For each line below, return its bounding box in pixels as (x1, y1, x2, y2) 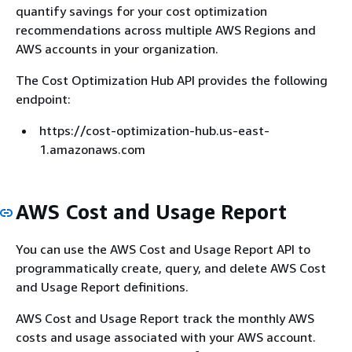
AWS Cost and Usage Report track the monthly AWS (16, 310, 314, 326)
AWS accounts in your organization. (16, 41, 218, 57)
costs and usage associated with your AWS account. (16, 328, 316, 345)
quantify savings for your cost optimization (16, 3, 267, 19)
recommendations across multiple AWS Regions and (16, 22, 316, 38)
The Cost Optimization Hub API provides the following (16, 72, 328, 88)
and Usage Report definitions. (16, 278, 189, 295)
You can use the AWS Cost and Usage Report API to (16, 240, 310, 257)
